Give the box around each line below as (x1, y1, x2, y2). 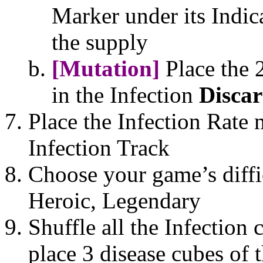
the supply (52, 29, 148, 55)
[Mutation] (52, 55, 160, 81)
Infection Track (28, 134, 170, 160)
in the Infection (52, 82, 199, 107)
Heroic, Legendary (28, 187, 201, 213)
